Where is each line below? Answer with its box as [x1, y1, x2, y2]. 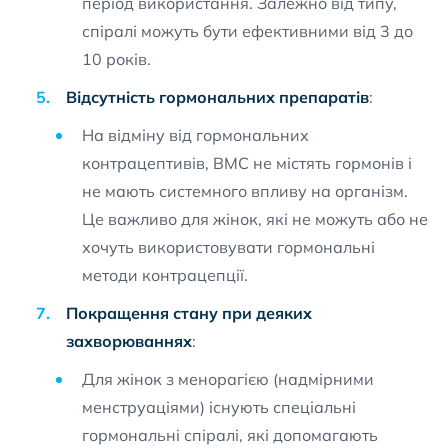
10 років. [82, 49, 151, 69]
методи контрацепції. [82, 265, 248, 285]
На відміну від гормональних [82, 125, 309, 145]
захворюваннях [66, 331, 192, 351]
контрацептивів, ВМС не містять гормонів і [82, 153, 412, 173]
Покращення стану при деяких [66, 303, 312, 323]
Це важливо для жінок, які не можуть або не [82, 209, 428, 229]
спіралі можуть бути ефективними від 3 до [82, 21, 413, 41]
